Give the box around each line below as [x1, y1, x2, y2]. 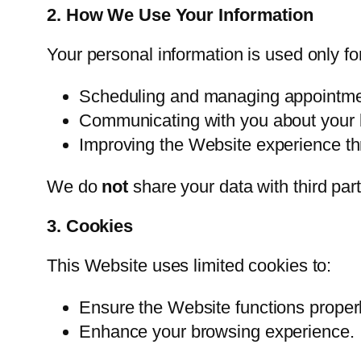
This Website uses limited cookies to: [47, 255, 332, 276]
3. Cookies [47, 216, 133, 237]
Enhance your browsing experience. [79, 322, 355, 342]
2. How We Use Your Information [47, 5, 313, 26]
